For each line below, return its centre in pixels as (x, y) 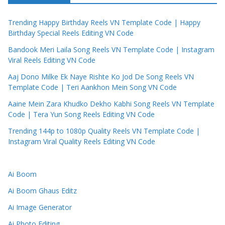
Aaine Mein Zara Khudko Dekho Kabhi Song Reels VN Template (111, 104)
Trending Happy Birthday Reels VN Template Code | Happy (104, 23)
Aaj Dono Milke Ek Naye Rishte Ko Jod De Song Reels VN (101, 77)
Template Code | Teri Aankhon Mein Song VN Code (92, 87)
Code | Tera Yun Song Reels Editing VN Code (81, 115)
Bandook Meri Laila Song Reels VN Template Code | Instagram (111, 50)
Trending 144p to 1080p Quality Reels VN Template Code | (104, 131)
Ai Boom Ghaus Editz (42, 191)
